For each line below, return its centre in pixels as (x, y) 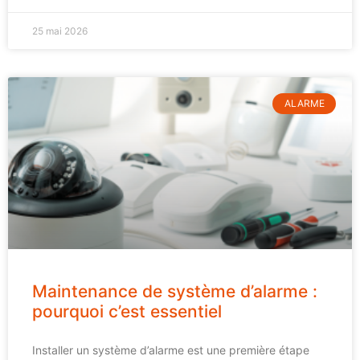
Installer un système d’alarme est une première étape (171, 350)
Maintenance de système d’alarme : (175, 291)
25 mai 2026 (60, 31)
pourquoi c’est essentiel (127, 311)
